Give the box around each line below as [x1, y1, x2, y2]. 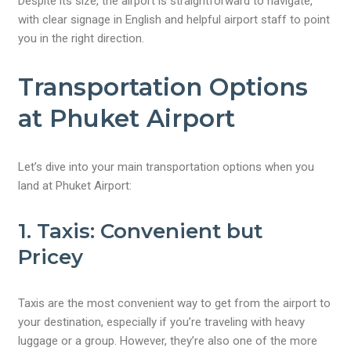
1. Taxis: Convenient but [18, 219, 263, 244]
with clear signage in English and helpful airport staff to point [18, 13, 331, 27]
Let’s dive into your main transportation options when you [18, 160, 315, 174]
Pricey [18, 244, 84, 270]
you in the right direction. [18, 31, 145, 45]
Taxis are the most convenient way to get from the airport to [18, 296, 331, 310]
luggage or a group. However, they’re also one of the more [18, 334, 318, 348]
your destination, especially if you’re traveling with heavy [18, 315, 306, 329]
